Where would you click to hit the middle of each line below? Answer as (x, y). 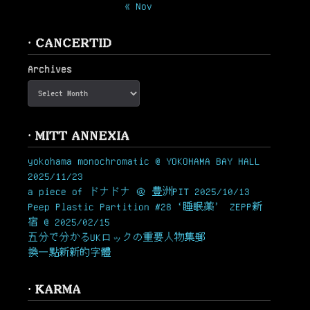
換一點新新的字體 (69, 253)
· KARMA (54, 290)
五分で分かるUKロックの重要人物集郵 (116, 237)
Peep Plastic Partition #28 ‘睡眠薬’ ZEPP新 (145, 207)
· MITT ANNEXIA (79, 135)
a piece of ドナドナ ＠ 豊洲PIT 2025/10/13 (139, 192)
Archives (50, 69)
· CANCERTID (70, 43)
